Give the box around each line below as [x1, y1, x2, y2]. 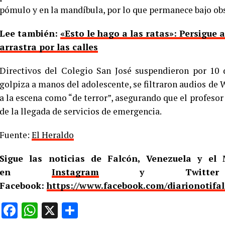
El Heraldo [32, 129, 74, 141]
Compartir [78, 201, 149, 220]
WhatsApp [38, 201, 110, 220]
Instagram [51, 166, 99, 178]
